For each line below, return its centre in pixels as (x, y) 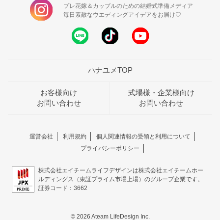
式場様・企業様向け (161, 93)
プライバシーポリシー (110, 148)
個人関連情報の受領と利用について (143, 136)
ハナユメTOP (110, 70)
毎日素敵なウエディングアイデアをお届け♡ (122, 15)
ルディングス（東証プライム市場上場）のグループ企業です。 (121, 179)
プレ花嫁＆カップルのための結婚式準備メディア (128, 6)
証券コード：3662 (63, 188)
